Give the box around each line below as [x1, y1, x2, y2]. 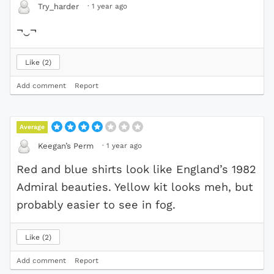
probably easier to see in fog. [17, 198, 176, 211]
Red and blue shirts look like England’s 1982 [17, 162, 256, 176]
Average [20, 122, 45, 131]
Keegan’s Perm [38, 141, 94, 151]
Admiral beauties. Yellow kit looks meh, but [17, 180, 253, 193]
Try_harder [38, 2, 79, 12]
